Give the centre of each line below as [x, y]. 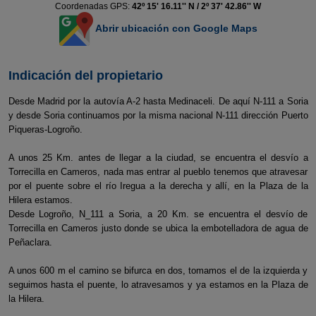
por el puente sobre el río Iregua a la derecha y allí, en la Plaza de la [158, 186]
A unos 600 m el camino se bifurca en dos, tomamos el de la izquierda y [158, 271]
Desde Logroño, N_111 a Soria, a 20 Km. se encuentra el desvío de [158, 214]
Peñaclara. [30, 242]
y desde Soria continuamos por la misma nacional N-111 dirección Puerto [158, 115]
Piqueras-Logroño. [45, 129]
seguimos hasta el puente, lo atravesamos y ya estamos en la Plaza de [158, 285]
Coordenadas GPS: [93, 6]
